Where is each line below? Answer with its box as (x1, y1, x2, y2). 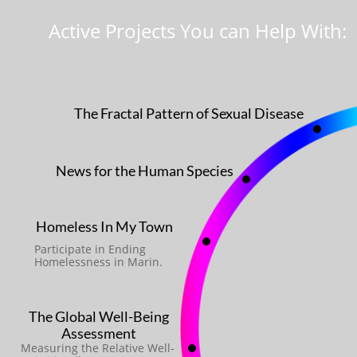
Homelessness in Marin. (34, 254, 163, 269)
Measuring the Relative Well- (21, 340, 175, 355)
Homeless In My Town (36, 217, 173, 235)
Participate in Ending (34, 241, 146, 257)
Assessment (61, 324, 136, 342)
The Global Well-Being (28, 307, 169, 325)
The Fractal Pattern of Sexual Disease (73, 104, 304, 122)
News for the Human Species (56, 162, 233, 179)
